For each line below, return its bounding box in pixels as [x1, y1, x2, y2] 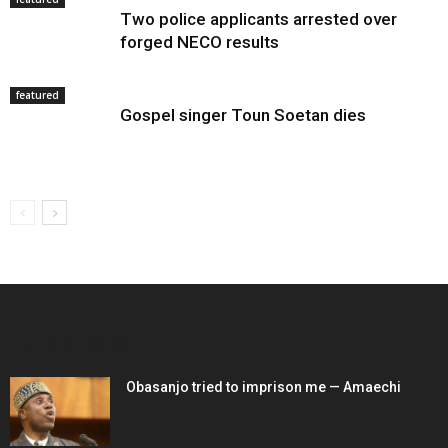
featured [16, 88, 59, 103]
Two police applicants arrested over [120, 9, 397, 30]
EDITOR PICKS [10, 333, 127, 355]
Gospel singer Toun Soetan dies [120, 105, 366, 126]
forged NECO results [120, 32, 279, 53]
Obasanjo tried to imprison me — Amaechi [126, 379, 401, 396]
